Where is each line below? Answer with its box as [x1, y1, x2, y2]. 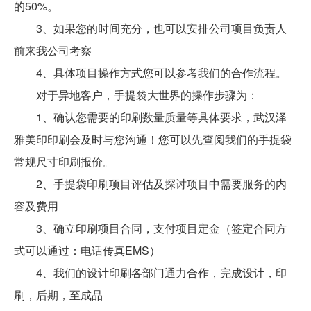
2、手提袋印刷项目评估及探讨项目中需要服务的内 [14, 175, 287, 192]
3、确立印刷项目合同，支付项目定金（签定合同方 [14, 219, 287, 236]
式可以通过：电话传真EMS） [14, 242, 160, 258]
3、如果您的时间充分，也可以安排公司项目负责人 [14, 19, 287, 36]
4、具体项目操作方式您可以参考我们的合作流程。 [14, 64, 287, 81]
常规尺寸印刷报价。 [14, 153, 114, 169]
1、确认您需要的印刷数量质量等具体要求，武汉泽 [14, 108, 287, 125]
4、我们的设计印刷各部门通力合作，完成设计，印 [14, 264, 287, 280]
